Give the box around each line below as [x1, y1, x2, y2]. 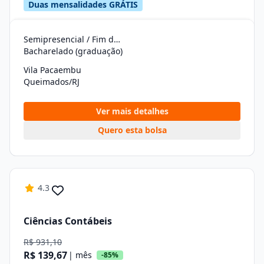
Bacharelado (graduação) [24, 45, 123, 57]
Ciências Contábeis [24, 214, 112, 227]
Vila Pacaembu [24, 64, 81, 75]
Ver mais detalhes [95, 105, 169, 117]
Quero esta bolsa [97, 124, 167, 136]
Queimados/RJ [24, 76, 80, 87]
